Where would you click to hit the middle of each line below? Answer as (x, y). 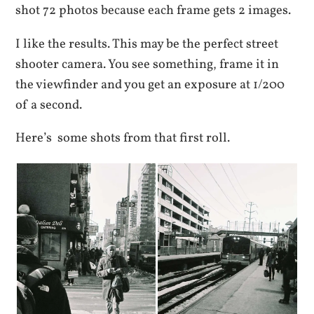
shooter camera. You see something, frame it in (148, 64)
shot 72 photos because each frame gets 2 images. (153, 11)
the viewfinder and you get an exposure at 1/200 (150, 84)
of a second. (49, 105)
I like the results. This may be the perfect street (147, 44)
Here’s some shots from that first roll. (123, 138)
